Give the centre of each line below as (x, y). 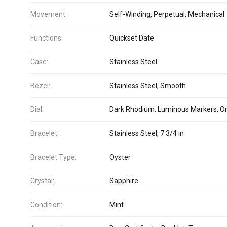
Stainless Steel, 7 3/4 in (147, 133)
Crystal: (42, 181)
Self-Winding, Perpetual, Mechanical (167, 14)
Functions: (47, 38)
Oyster (120, 157)
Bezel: (40, 86)
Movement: (49, 14)
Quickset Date (132, 38)
